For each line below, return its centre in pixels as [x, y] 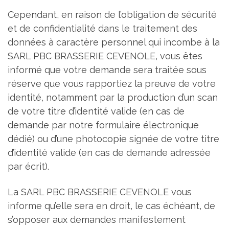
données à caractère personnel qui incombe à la [114, 42]
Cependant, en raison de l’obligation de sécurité [112, 15]
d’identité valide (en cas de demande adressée [109, 153]
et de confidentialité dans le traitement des [102, 29]
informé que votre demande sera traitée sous [107, 70]
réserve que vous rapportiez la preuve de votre [112, 84]
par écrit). [28, 167]
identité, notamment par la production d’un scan [113, 98]
